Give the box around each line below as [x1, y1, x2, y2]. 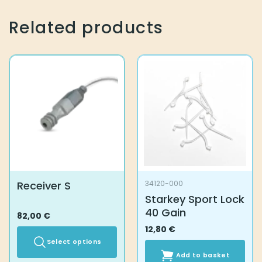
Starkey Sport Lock [144, 192, 244, 207]
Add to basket [175, 250, 230, 260]
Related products [9, 16, 164, 40]
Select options [46, 237, 102, 246]
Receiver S [16, 178, 71, 194]
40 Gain [144, 205, 186, 220]
